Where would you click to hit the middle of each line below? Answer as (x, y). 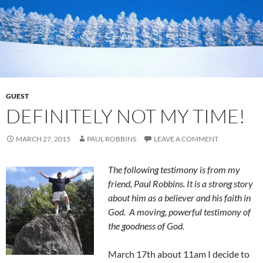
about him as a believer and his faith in (179, 197)
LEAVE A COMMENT (186, 139)
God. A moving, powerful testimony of (179, 211)
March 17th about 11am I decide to (179, 254)
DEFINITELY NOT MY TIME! (126, 116)
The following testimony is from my (174, 169)
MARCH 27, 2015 (43, 139)
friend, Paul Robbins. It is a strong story (181, 183)
